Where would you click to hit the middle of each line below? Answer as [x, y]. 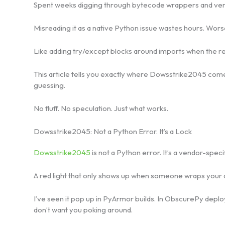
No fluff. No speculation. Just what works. [101, 108]
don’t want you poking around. [83, 209]
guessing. [49, 85]
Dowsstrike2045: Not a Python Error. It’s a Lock [113, 131]
